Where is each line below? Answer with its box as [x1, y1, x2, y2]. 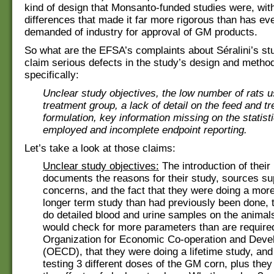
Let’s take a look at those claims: [24, 142, 176, 154]
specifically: [24, 69, 79, 81]
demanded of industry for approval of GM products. [24, 26, 257, 39]
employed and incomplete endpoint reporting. [43, 124, 247, 136]
